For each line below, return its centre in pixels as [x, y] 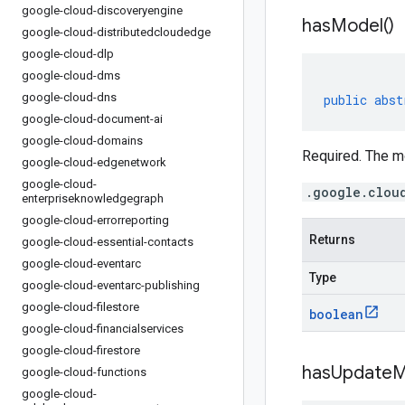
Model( [360, 26]
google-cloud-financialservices [103, 329]
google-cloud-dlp [68, 54]
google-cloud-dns [69, 97]
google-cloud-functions [84, 372]
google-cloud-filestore [80, 307]
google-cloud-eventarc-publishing [111, 285]
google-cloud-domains [82, 141]
